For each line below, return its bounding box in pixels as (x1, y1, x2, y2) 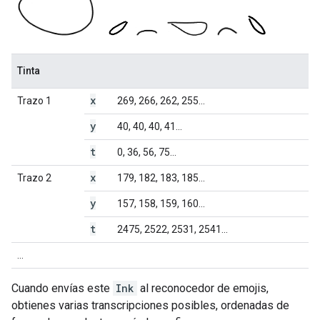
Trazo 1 (17, 94, 51, 106)
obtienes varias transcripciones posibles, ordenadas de (11, 298, 289, 312)
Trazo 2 (17, 171, 51, 184)
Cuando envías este (11, 281, 113, 295)
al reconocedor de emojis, (137, 281, 269, 295)
